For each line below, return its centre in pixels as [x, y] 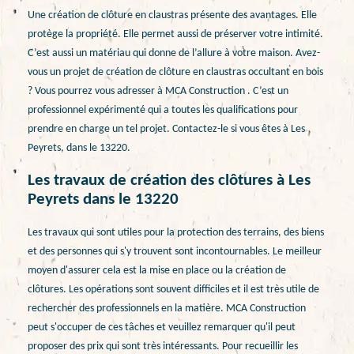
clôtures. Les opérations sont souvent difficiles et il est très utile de [173, 289]
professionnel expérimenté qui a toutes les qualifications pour [163, 110]
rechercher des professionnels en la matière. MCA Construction [167, 308]
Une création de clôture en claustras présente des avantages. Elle [172, 15]
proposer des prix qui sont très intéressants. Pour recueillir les [163, 346]
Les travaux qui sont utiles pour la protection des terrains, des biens [176, 232]
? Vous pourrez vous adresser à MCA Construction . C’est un [158, 91]
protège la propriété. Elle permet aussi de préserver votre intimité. [175, 34]
